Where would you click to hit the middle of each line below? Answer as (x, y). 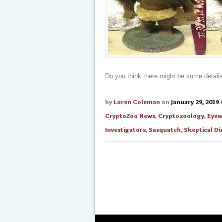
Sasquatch (165, 129)
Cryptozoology (181, 115)
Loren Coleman (137, 102)
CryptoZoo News (130, 115)
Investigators (125, 129)
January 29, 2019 (195, 102)
